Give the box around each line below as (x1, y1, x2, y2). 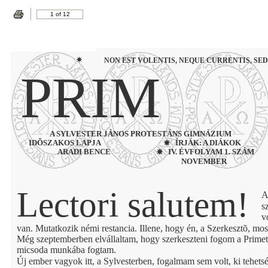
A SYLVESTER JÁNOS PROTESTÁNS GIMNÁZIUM (50, 129, 232, 138)
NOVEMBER (181, 157, 227, 166)
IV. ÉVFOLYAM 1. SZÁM (168, 147, 254, 156)
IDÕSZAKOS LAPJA (29, 138, 101, 147)
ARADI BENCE (57, 147, 111, 156)
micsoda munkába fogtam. (17, 245, 118, 255)
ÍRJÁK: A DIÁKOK (175, 138, 241, 147)
